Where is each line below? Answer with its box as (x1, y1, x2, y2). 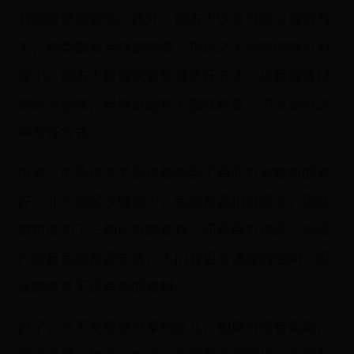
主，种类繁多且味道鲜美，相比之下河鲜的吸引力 (17, 39, 331, 56)
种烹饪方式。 (17, 124, 104, 141)
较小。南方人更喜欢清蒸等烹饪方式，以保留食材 (17, 67, 331, 85)
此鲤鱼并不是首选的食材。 (17, 278, 189, 296)
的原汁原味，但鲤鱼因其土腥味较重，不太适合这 (17, 96, 331, 113)
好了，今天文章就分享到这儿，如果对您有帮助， (17, 318, 331, 336)
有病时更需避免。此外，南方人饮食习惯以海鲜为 (17, 10, 331, 28)
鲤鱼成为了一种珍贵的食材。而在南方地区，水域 (17, 221, 331, 239)
